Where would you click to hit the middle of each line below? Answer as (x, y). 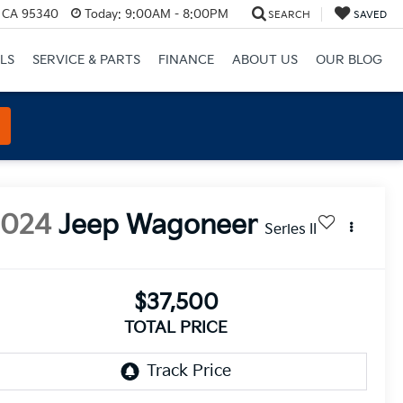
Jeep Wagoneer (158, 226)
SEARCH (289, 14)
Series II (291, 230)
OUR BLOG (349, 60)
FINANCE (186, 60)
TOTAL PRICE (176, 328)
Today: (103, 14)
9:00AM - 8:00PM (175, 14)
